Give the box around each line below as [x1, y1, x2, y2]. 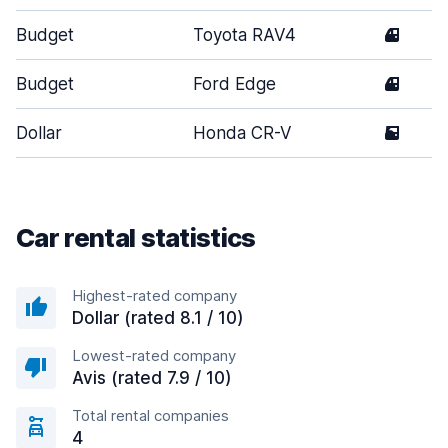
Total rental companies [72, 406, 229, 425]
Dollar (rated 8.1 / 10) [72, 308, 244, 328]
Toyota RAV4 [193, 25, 296, 45]
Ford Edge [193, 74, 276, 94]
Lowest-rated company [72, 346, 236, 365]
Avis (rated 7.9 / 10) [72, 368, 232, 388]
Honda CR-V [193, 123, 292, 143]
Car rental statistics [16, 222, 256, 253]
